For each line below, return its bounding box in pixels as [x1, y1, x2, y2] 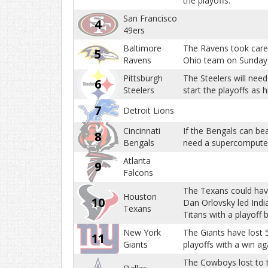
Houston [123, 191, 157, 202]
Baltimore [123, 42, 162, 54]
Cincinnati [123, 125, 160, 136]
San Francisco [123, 13, 177, 24]
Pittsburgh [123, 72, 163, 84]
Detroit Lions [123, 105, 174, 116]
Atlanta [123, 155, 151, 166]
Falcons [123, 167, 153, 178]
